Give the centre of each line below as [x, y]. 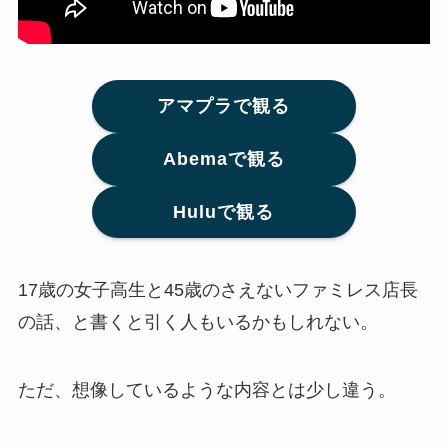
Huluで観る [224, 212]
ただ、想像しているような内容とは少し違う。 [206, 390]
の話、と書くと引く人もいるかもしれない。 [197, 322]
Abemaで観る [223, 159]
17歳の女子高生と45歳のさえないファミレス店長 [217, 290]
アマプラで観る [224, 106]
